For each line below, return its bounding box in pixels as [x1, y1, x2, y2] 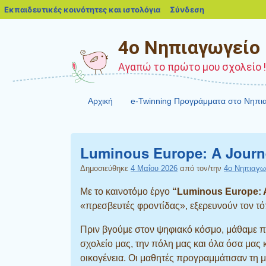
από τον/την [178, 164, 224, 173]
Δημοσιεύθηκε [80, 164, 131, 173]
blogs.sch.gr [184, 4, 230, 14]
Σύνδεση [170, 5, 204, 14]
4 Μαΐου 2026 [131, 164, 178, 173]
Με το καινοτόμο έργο [80, 186, 172, 197]
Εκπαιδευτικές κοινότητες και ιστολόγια [4, 5, 160, 14]
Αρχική [88, 96, 113, 106]
